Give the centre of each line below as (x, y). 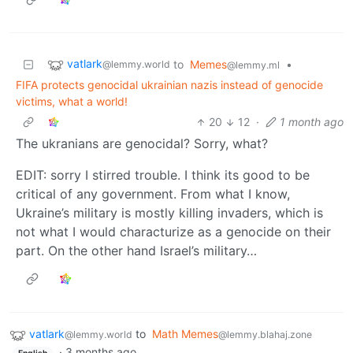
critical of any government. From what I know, (153, 194)
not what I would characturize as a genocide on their (173, 232)
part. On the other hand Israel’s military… (136, 251)
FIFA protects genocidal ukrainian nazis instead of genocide (169, 85)
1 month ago (312, 122)
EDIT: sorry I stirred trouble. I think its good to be (163, 175)
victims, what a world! (72, 102)
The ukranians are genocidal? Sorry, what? (142, 144)
